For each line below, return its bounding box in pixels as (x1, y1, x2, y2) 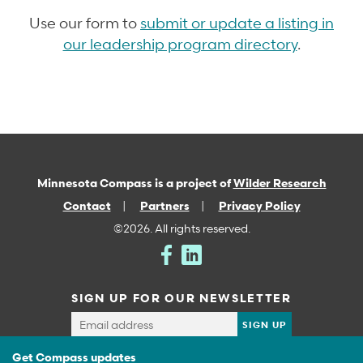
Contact (62, 197, 111, 213)
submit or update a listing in (140, 12, 334, 32)
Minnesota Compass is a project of (36, 174, 233, 190)
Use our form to (29, 12, 140, 32)
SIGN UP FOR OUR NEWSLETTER (71, 289, 292, 305)
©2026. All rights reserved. (113, 220, 250, 236)
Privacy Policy (218, 197, 301, 213)
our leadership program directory (62, 33, 297, 53)
